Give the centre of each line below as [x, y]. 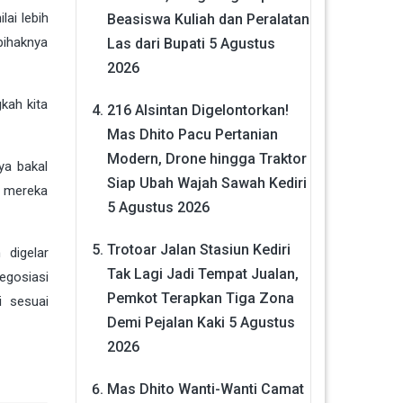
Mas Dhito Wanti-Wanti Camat [205, 389]
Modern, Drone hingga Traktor [206, 159]
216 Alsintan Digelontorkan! [197, 110]
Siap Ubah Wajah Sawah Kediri [206, 183]
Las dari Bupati [156, 44]
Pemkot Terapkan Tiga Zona [200, 298]
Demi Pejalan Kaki [166, 322]
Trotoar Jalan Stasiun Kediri [198, 250]
